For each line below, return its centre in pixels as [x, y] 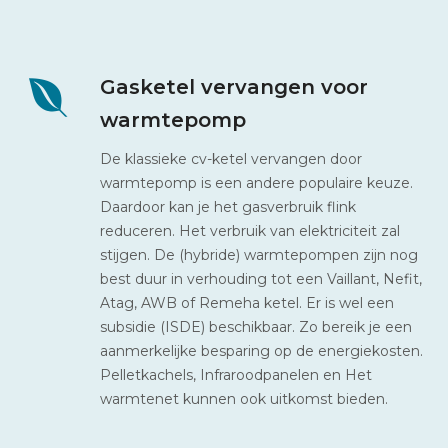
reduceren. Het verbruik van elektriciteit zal [250, 230]
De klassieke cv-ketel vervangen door [231, 158]
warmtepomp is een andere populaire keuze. [256, 182]
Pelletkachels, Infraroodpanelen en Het [236, 374]
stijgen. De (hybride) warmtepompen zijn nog [259, 254]
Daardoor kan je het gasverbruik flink [228, 206]
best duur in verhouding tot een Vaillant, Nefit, [261, 278]
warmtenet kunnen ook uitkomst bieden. [244, 398]
